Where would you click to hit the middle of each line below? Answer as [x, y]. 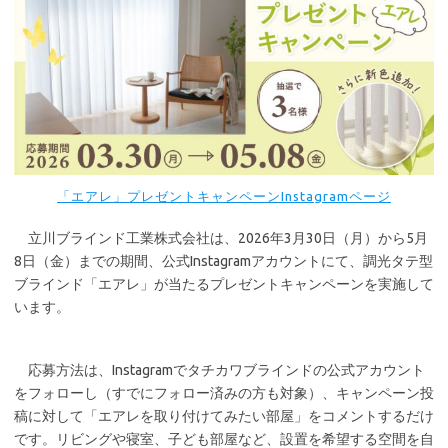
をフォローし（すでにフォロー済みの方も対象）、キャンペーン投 [224, 392]
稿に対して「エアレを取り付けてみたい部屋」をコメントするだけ [224, 415]
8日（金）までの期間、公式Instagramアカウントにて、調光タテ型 [223, 260]
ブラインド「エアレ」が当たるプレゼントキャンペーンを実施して [224, 283]
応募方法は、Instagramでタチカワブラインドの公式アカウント [219, 369]
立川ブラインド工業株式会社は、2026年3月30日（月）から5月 [221, 237]
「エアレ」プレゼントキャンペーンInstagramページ [224, 195]
